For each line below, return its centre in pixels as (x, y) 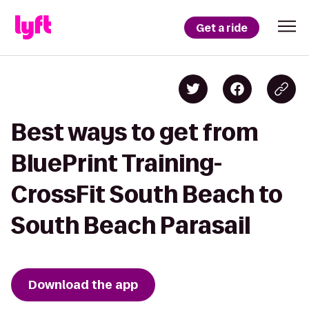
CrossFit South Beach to (147, 194)
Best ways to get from (135, 132)
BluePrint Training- (117, 163)
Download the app (83, 285)
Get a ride (222, 28)
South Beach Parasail (131, 225)
